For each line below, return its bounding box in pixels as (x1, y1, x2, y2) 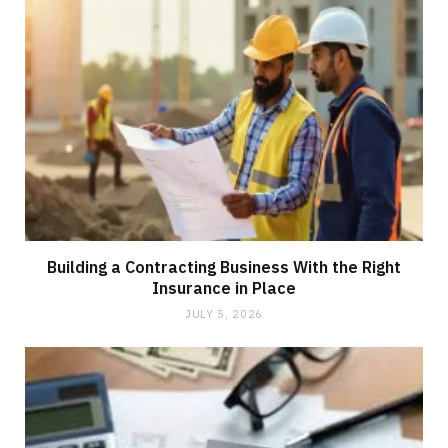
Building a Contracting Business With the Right (47, 256, 401, 277)
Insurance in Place (152, 277, 296, 298)
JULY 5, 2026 (185, 306, 263, 321)
